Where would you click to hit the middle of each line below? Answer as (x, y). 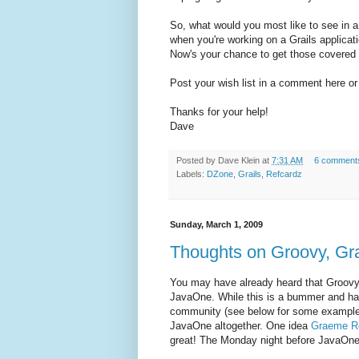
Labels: (192, 173)
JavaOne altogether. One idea (240, 326)
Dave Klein (239, 160)
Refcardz (284, 173)
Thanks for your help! (219, 111)
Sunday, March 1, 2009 (216, 224)
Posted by (197, 160)
